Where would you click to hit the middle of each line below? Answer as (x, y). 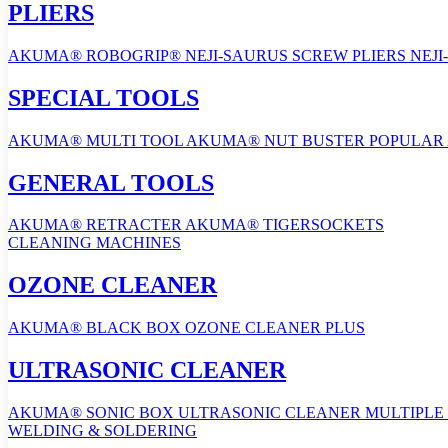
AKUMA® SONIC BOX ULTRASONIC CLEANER (186, 413)
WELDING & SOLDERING (102, 431)
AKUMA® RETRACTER (96, 225)
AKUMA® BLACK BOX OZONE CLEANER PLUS (186, 328)
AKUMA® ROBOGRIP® (94, 55)
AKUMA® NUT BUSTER (277, 140)
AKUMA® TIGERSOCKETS (284, 225)
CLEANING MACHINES (94, 243)
